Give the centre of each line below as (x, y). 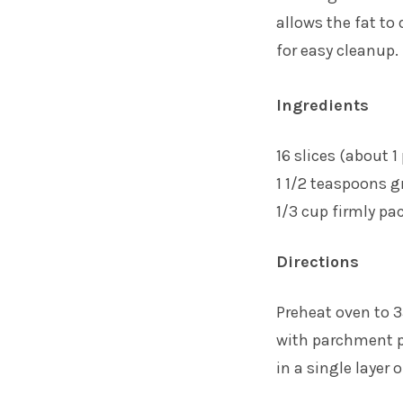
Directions (318, 261)
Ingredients (322, 105)
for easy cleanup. (337, 50)
